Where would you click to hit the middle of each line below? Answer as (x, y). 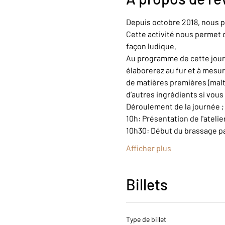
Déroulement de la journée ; (175, 106)
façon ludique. (151, 46)
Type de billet (146, 219)
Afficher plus (148, 148)
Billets (147, 185)
